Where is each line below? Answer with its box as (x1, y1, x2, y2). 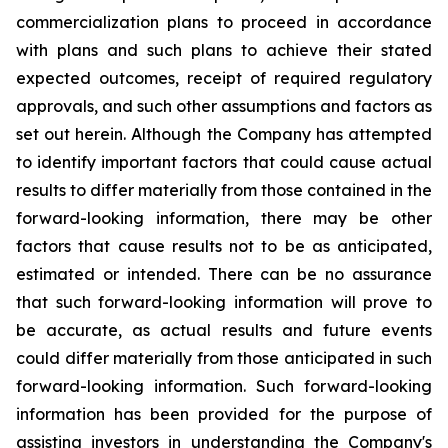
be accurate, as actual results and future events (16, 320, 432, 341)
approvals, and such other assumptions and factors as (16, 96, 432, 117)
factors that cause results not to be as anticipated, (16, 236, 432, 257)
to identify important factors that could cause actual (16, 152, 432, 173)
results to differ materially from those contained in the (16, 180, 432, 201)
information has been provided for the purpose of (16, 404, 432, 425)
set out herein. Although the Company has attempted (16, 124, 432, 145)
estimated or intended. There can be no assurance (16, 264, 432, 285)
